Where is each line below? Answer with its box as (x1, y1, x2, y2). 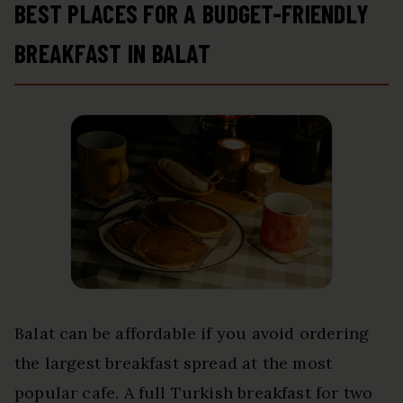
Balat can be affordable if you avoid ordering (14, 322, 370, 344)
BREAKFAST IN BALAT (14, 38, 211, 69)
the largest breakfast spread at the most (14, 352, 333, 373)
